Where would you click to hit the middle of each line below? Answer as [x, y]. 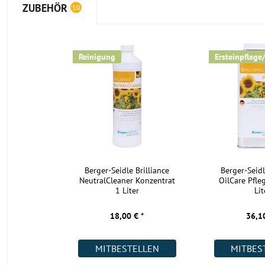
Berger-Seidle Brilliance [127, 171]
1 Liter [127, 191]
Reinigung [97, 57]
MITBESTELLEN [127, 249]
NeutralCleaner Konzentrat [127, 181]
